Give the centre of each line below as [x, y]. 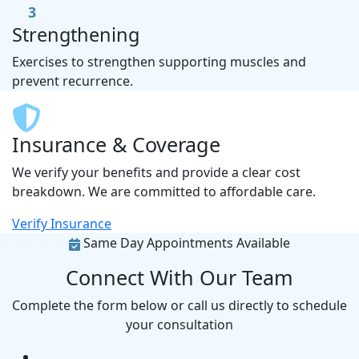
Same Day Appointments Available [185, 243]
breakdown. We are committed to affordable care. [164, 192]
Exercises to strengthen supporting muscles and [159, 62]
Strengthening [76, 34]
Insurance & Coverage [116, 144]
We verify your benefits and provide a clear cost [156, 172]
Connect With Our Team [179, 277]
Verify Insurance [62, 224]
